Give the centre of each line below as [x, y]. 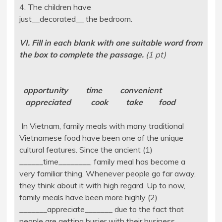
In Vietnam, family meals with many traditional [101, 126]
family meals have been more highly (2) [88, 197]
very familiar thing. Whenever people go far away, [107, 174]
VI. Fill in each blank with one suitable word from [111, 43]
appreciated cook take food [98, 102]
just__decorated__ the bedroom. [76, 19]
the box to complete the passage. [81, 55]
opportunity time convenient [99, 90]
